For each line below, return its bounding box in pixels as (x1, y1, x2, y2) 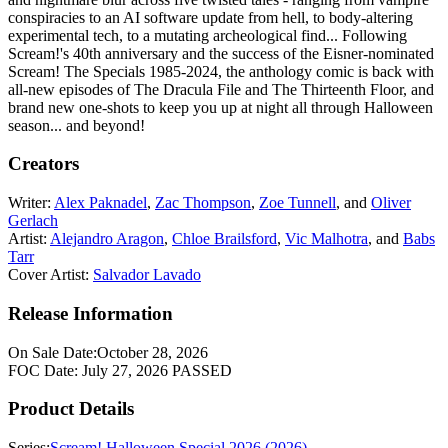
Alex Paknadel (54, 194, 147, 212)
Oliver (371, 194, 411, 212)
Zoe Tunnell (259, 194, 336, 212)
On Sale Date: (8, 343, 97, 361)
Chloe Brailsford (172, 230, 277, 248)
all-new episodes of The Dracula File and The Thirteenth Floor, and (8, 80, 434, 98)
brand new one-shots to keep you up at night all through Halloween (8, 98, 433, 116)
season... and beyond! (8, 116, 145, 134)
